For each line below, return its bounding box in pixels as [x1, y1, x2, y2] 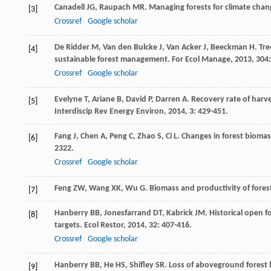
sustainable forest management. [54, 55, 172, 65]
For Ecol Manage [172, 55, 230, 65]
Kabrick [166, 209, 193, 218]
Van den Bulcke [103, 43, 157, 53]
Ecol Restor [84, 221, 123, 230]
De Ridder [54, 43, 90, 53]
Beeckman [211, 43, 247, 53]
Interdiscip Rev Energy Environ [54, 107, 164, 117]
